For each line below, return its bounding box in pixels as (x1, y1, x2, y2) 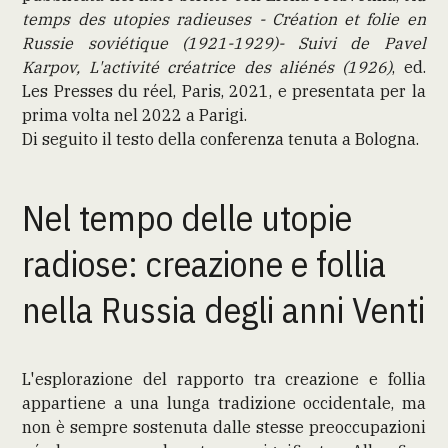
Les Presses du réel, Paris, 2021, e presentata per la (22, 80, 426, 101)
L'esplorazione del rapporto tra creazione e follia (22, 368, 426, 389)
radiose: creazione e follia (22, 239, 387, 287)
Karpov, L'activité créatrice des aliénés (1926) (22, 56, 393, 77)
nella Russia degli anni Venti (22, 285, 426, 333)
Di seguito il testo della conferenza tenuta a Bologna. (22, 128, 420, 149)
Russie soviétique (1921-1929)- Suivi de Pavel (22, 32, 426, 53)
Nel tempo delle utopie (22, 193, 353, 241)
